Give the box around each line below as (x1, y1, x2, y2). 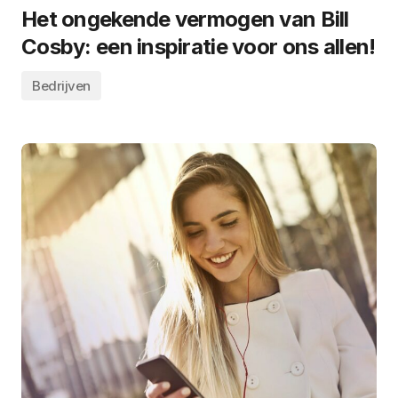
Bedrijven (32, 77, 91, 95)
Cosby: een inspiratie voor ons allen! (21, 34, 376, 60)
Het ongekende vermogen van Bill (21, 6, 349, 33)
